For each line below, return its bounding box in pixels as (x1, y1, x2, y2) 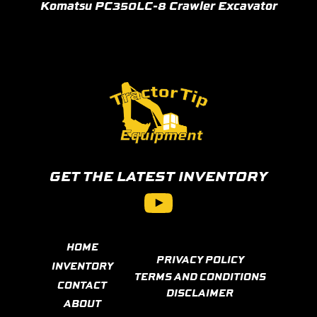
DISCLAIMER (166, 284, 234, 299)
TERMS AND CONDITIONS (134, 268, 266, 283)
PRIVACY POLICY (156, 252, 244, 267)
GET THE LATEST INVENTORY (50, 166, 267, 186)
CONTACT (57, 277, 107, 292)
